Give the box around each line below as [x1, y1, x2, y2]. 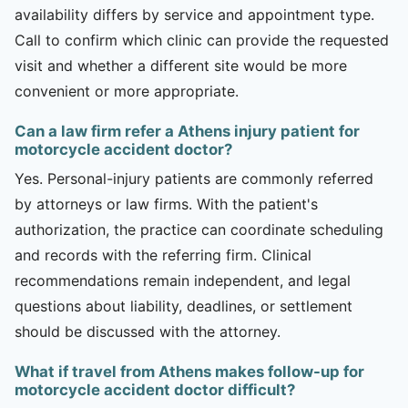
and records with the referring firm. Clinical [15, 245, 311, 264]
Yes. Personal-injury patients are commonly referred [15, 168, 373, 188]
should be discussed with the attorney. [15, 321, 280, 341]
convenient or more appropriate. [15, 81, 239, 100]
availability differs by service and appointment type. [15, 5, 374, 24]
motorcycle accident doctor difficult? [15, 380, 295, 399]
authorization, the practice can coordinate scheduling [15, 219, 383, 239]
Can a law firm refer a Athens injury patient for [15, 121, 360, 140]
